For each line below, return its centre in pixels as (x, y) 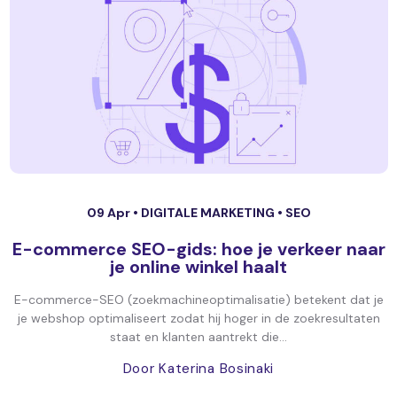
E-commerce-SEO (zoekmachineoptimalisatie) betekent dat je (198, 300)
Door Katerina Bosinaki (198, 369)
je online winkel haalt (198, 267)
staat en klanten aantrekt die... (198, 337)
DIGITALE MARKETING (209, 213)
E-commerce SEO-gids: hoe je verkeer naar (198, 249)
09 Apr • (113, 213)
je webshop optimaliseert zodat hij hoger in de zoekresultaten (198, 318)
